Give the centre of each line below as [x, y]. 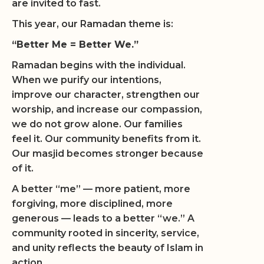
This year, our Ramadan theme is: [93, 24]
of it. [23, 168]
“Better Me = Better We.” [75, 44]
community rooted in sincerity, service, [105, 233]
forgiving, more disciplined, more [92, 204]
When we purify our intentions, [87, 80]
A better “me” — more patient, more [101, 189]
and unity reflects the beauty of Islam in [108, 248]
